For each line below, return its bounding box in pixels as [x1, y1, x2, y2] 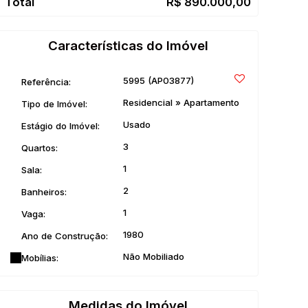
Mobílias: [21, 252, 58, 263]
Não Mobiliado [123, 251, 184, 262]
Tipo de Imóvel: [21, 98, 87, 109]
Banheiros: [21, 186, 67, 197]
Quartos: [21, 142, 58, 153]
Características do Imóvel [47, 38, 208, 54]
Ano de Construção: [21, 230, 108, 241]
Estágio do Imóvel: [21, 120, 100, 131]
